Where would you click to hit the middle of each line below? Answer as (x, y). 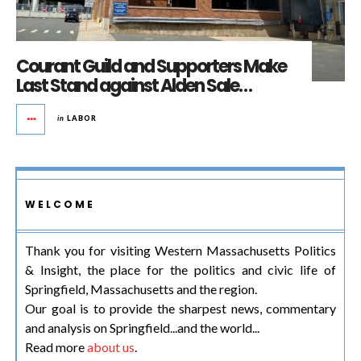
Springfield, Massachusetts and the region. (141, 288)
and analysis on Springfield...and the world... (142, 327)
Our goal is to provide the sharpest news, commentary (180, 308)
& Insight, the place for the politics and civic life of (180, 269)
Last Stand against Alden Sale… (134, 85)
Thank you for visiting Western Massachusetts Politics (180, 250)
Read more (56, 346)
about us (111, 346)
